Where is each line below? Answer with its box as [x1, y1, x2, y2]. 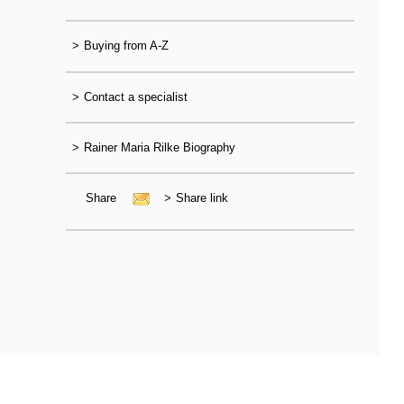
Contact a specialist [83, 89, 188, 104]
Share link [175, 191, 228, 206]
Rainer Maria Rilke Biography [83, 141, 235, 154]
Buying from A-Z [83, 39, 169, 53]
